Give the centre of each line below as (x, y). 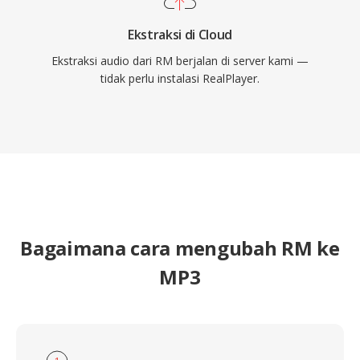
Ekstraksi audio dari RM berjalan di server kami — (180, 61)
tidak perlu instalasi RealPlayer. (180, 78)
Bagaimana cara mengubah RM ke (180, 248)
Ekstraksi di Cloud (180, 35)
